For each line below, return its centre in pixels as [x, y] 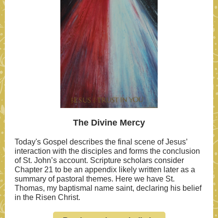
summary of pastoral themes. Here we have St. [95, 179]
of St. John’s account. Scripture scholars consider [99, 160]
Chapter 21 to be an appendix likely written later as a [105, 170]
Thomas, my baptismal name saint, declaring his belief [108, 188]
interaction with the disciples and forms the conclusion [107, 151]
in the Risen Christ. [47, 197]
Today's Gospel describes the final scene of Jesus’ [101, 142]
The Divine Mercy [109, 123]
